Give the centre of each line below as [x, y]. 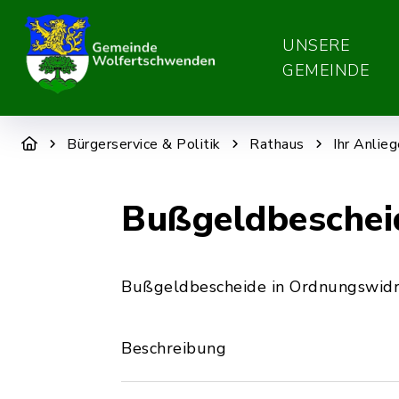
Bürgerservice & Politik [144, 144]
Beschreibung [174, 348]
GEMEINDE [326, 70]
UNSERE [316, 45]
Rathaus [277, 144]
